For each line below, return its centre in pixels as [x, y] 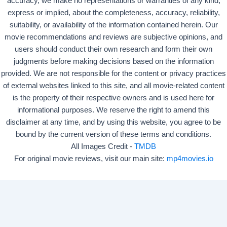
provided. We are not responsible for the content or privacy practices [113, 73]
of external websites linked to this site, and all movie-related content [113, 86]
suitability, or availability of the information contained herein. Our [113, 25]
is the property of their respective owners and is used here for [113, 98]
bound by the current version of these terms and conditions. [113, 134]
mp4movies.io [190, 159]
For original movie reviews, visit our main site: [90, 159]
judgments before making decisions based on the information [113, 61]
